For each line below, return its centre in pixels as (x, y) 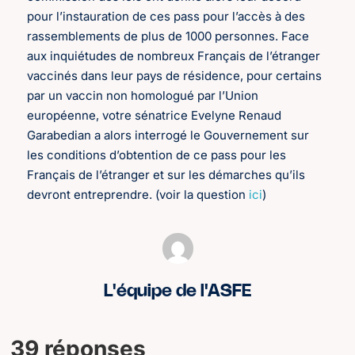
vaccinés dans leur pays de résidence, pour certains (175, 76)
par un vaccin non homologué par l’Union (143, 96)
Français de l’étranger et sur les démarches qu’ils (166, 175)
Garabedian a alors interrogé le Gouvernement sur (168, 136)
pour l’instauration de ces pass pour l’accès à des (166, 17)
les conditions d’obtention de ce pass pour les (157, 155)
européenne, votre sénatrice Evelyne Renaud (155, 116)
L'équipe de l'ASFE (177, 291)
